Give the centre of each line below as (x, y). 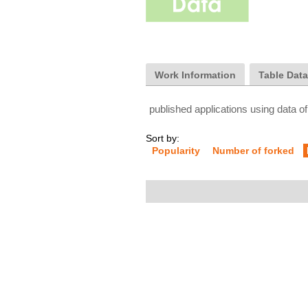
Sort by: (163, 138)
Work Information (195, 75)
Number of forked (253, 151)
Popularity (176, 151)
